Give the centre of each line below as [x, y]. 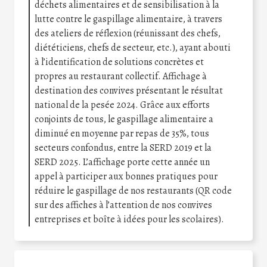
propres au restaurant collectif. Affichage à [121, 76]
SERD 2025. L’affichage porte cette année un [122, 162]
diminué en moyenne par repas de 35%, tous [122, 133]
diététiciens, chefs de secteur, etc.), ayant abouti [133, 47]
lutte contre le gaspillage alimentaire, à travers [128, 19]
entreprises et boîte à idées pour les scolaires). [129, 219]
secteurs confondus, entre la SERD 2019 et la [123, 148]
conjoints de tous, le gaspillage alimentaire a [124, 119]
